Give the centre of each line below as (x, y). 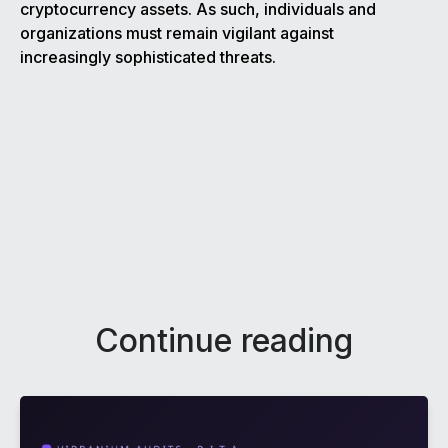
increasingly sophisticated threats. (148, 57)
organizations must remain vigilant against (177, 33)
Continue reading (224, 341)
